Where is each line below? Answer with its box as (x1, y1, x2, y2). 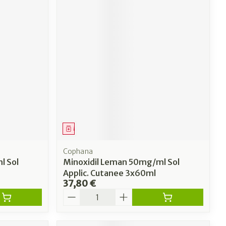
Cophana (63, 147, 93, 156)
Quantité (63, 188, 99, 199)
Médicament (73, 125, 112, 133)
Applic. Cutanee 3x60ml (63, 168, 156, 179)
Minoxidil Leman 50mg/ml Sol (63, 157, 180, 167)
